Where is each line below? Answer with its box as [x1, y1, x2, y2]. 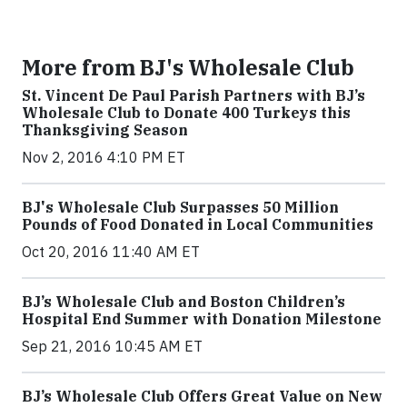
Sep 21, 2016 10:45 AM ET [22, 336, 203, 355]
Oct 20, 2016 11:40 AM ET [22, 242, 200, 261]
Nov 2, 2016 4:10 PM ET [22, 147, 185, 166]
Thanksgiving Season [22, 120, 188, 139]
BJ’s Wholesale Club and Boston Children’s [22, 292, 345, 311]
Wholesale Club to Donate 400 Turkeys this [22, 103, 351, 122]
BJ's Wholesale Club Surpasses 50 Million [22, 197, 339, 216]
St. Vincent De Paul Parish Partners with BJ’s [22, 85, 365, 104]
